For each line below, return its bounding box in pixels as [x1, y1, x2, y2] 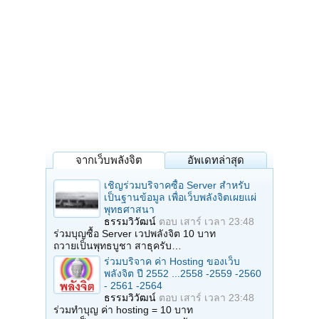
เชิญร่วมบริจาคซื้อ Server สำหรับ [104, 179, 250, 192]
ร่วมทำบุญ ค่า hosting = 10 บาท [53, 304, 193, 316]
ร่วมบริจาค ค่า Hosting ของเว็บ [104, 256, 240, 268]
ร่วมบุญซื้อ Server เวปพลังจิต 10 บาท [53, 228, 216, 240]
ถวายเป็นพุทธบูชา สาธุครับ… [53, 240, 182, 252]
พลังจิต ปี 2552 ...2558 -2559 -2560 [104, 268, 261, 280]
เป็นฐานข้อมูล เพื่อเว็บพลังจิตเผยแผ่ [104, 192, 256, 204]
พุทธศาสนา [104, 204, 155, 216]
